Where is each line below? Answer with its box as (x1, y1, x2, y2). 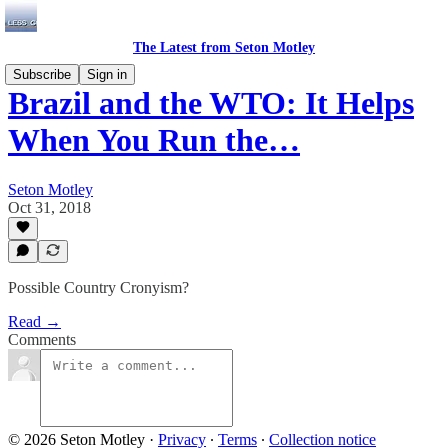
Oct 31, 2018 (8, 198, 91, 216)
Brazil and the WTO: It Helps (8, 85, 414, 122)
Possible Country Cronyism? (8, 279, 189, 296)
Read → (8, 313, 61, 330)
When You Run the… (8, 122, 300, 159)
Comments (8, 331, 76, 348)
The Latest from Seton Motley (133, 40, 315, 55)
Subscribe (13, 67, 71, 82)
